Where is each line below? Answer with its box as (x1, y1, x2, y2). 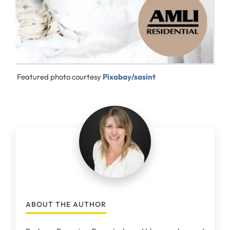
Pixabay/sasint (103, 71, 156, 82)
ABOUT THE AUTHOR (26, 199, 106, 209)
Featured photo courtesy (15, 71, 103, 82)
